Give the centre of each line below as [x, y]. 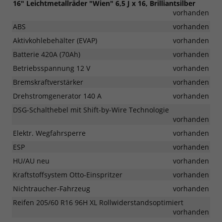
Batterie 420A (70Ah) [47, 54]
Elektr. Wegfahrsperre [49, 133]
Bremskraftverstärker [48, 82]
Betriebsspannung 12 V [52, 68]
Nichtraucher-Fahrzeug [52, 188]
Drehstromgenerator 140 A [57, 96]
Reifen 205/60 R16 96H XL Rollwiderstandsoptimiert [98, 202]
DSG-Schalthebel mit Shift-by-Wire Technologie [91, 110]
